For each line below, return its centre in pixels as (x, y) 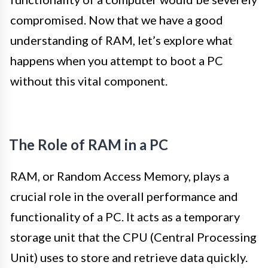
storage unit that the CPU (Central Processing (133, 237)
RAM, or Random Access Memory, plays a (120, 176)
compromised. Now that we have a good (117, 19)
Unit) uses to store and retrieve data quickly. (129, 257)
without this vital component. (89, 80)
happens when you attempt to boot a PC (117, 60)
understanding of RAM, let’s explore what (121, 40)
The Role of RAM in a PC (89, 144)
